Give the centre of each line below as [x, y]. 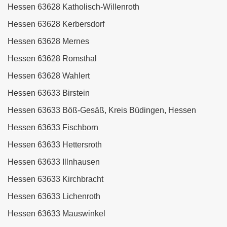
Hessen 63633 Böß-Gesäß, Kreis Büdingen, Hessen [102, 110]
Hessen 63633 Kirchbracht [55, 179]
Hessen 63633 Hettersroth [55, 145]
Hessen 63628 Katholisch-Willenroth [73, 7]
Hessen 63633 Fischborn [53, 128]
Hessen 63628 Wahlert [49, 76]
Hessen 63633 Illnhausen [54, 162]
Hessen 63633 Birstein [49, 93]
